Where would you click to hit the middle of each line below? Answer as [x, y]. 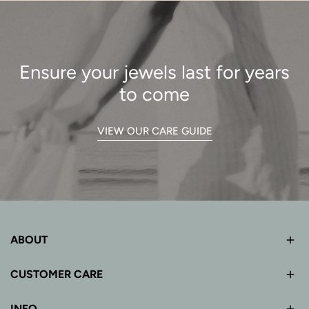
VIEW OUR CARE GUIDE [154, 131]
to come [154, 94]
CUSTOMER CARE [57, 274]
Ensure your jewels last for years [154, 72]
